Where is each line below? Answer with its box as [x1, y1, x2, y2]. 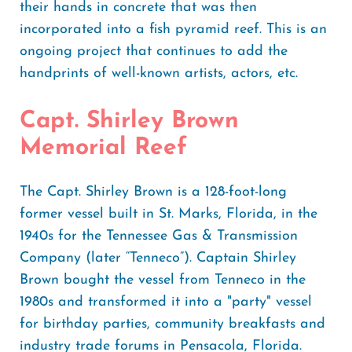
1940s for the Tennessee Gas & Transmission [20, 229, 298, 244]
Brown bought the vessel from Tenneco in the [20, 273, 306, 288]
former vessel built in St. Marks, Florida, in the [20, 207, 317, 222]
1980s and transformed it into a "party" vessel [20, 295, 312, 310]
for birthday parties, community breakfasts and [20, 317, 325, 332]
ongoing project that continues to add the [20, 44, 288, 59]
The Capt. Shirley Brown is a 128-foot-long [20, 185, 287, 200]
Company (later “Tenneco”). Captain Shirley [20, 251, 296, 266]
